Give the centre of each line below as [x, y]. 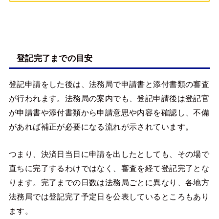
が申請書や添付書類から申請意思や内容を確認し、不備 [109, 113]
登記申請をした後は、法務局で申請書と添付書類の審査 [109, 84]
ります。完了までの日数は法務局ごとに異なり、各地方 [109, 182]
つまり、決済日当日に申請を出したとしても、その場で [109, 154]
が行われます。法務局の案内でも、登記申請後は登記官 [109, 99]
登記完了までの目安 [55, 58]
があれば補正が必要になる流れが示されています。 [101, 127]
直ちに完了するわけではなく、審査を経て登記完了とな [109, 168]
